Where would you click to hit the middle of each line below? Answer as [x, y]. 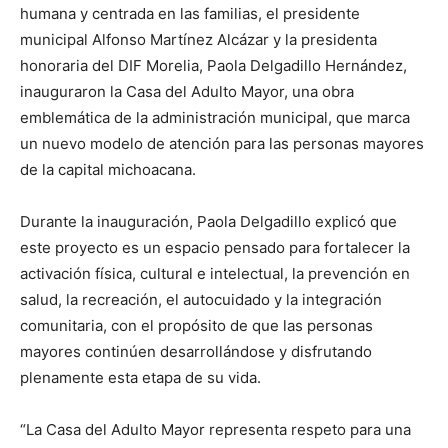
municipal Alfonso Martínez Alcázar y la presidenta [198, 39]
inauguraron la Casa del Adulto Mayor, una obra [187, 91]
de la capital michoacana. [108, 169]
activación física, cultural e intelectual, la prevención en [215, 273]
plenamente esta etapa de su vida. [140, 377]
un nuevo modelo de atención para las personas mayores [222, 143]
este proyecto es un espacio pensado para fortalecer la [215, 247]
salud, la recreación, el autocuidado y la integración [201, 299]
